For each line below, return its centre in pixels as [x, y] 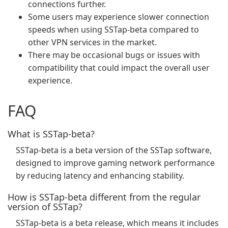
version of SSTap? [45, 207]
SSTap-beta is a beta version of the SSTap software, [114, 150]
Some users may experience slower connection [119, 17]
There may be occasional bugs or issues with [114, 55]
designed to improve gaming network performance [115, 163]
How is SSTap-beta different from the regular [104, 197]
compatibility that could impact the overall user [119, 68]
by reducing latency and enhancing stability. [100, 176]
